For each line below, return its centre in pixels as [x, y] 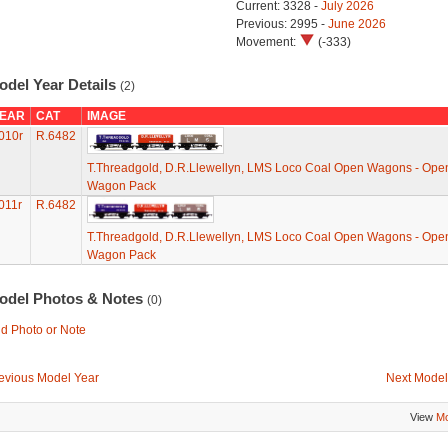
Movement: [267, 42]
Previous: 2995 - [281, 24]
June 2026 [356, 24]
